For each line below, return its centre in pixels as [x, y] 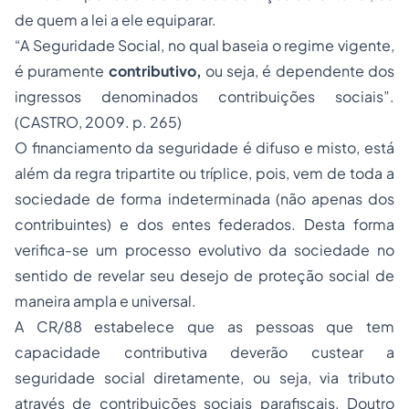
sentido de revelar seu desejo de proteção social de [204, 275]
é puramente [62, 71]
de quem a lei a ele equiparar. [117, 20]
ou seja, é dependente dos [300, 71]
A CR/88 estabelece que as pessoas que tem [204, 326]
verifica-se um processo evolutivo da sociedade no [204, 250]
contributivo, [157, 71]
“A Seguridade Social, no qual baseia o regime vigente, [204, 45]
